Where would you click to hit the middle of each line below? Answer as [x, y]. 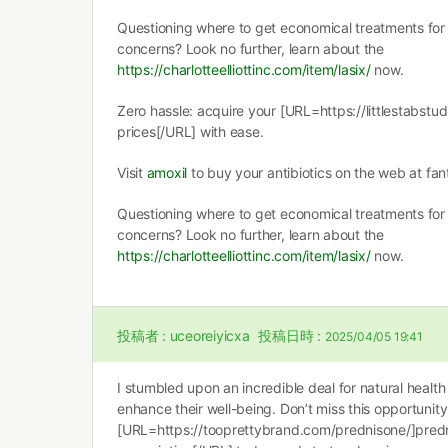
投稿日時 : [289, 335]
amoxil [167, 172]
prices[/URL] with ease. [190, 131]
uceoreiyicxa [209, 335]
